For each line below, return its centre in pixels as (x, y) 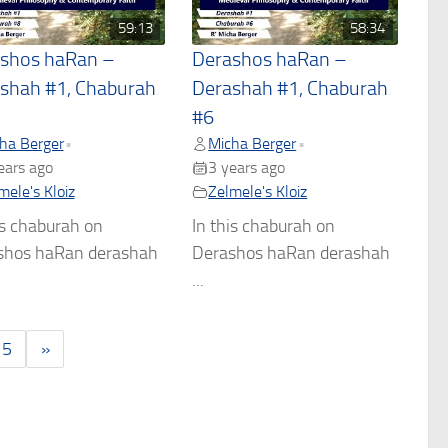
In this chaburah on (264, 226)
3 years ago (247, 168)
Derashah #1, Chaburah (290, 89)
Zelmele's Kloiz (258, 192)
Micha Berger (252, 144)
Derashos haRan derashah (291, 253)
